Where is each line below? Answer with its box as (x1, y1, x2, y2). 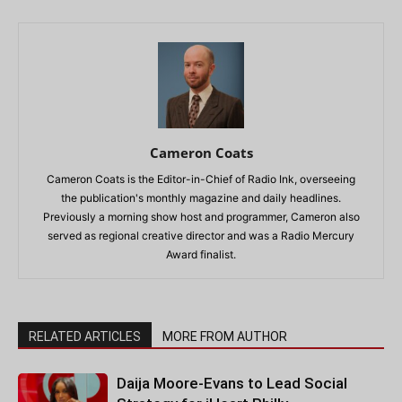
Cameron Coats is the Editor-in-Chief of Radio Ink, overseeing (47, 172, 355, 186)
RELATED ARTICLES (29, 329, 141, 344)
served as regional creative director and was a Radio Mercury (48, 229, 354, 242)
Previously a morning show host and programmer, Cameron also (42, 210, 360, 223)
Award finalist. (166, 248, 236, 261)
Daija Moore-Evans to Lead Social (117, 374, 347, 392)
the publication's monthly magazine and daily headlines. (61, 191, 341, 205)
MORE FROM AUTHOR (162, 329, 287, 344)
